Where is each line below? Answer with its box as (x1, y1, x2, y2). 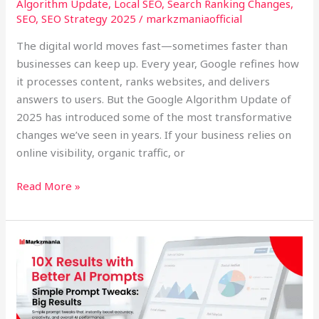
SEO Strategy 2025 (41, 11, 137, 26)
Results (16, 255, 52, 270)
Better (16, 291, 50, 305)
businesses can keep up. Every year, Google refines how (16, 56, 300, 70)
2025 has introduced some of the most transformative (16, 109, 293, 124)
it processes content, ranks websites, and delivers (16, 73, 271, 88)
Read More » (16, 179, 81, 194)
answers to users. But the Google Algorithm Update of (16, 91, 292, 106)
